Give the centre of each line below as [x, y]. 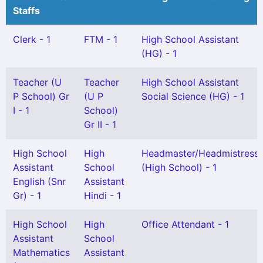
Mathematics [41, 252]
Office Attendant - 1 [185, 224]
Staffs [26, 11]
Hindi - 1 [102, 195]
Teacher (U [37, 82]
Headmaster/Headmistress [200, 153]
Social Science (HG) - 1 [193, 96]
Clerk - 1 [32, 39]
